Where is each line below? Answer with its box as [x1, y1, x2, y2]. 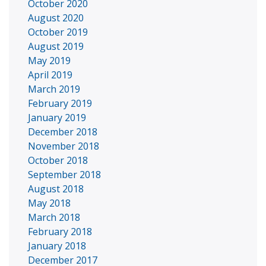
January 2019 [28, 111, 86, 124]
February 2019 [28, 97, 92, 110]
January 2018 [28, 239, 86, 252]
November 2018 [28, 140, 99, 153]
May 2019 [28, 54, 71, 67]
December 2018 [28, 125, 97, 138]
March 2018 [28, 211, 80, 224]
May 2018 [28, 197, 71, 210]
